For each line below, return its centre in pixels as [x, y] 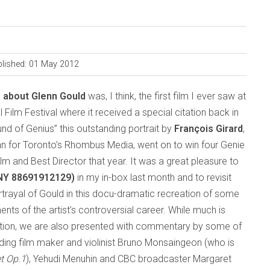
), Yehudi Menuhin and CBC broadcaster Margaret [129, 259]
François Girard [209, 129]
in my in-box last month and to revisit [153, 177]
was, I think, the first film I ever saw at [167, 96]
